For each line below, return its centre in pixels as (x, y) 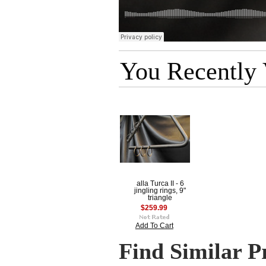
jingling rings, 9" (160, 191)
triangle (160, 198)
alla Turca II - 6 (160, 183)
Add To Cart (154, 226)
